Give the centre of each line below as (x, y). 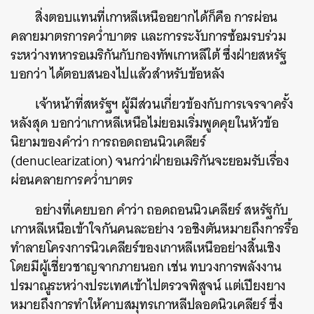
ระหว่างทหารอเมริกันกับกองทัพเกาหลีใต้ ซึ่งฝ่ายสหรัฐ (149, 55)
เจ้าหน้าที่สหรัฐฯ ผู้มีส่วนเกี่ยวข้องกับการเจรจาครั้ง (164, 104)
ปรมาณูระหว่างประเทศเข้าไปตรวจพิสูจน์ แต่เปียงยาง (148, 286)
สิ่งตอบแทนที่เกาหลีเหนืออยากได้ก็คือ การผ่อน (157, 17)
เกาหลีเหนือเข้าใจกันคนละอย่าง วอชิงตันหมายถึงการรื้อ (155, 229)
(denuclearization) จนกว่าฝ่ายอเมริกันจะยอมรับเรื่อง (150, 161)
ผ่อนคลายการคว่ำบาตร (72, 180)
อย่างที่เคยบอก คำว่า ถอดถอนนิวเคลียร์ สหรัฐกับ (162, 210)
